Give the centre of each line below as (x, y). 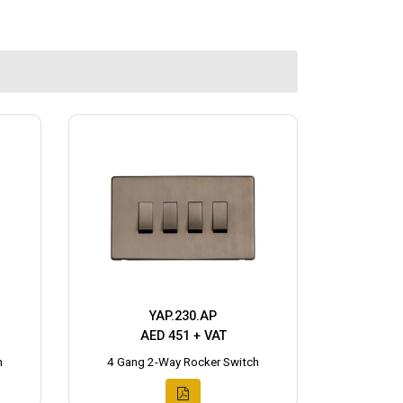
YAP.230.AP (183, 317)
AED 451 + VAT (183, 336)
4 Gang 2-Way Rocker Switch (183, 363)
